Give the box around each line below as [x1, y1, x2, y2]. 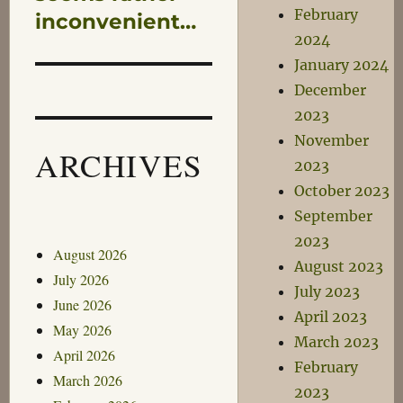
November [294, 131, 370, 149]
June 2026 [52, 294, 112, 314]
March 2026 [52, 370, 122, 390]
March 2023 [294, 333, 380, 351]
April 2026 [52, 345, 115, 364]
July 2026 [52, 269, 109, 289]
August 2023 [294, 257, 384, 275]
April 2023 [294, 308, 368, 326]
